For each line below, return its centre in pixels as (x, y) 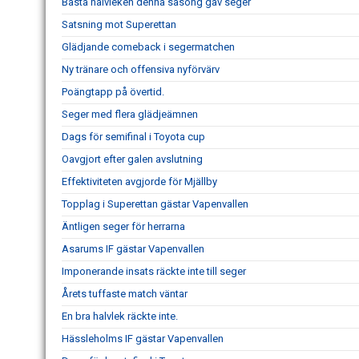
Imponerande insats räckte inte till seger (154, 271)
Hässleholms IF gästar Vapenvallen (143, 339)
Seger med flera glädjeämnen (130, 114)
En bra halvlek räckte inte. (120, 316)
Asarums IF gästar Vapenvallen (133, 249)
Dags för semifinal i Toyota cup (133, 137)
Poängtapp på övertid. (113, 92)
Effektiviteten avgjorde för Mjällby (139, 182)
